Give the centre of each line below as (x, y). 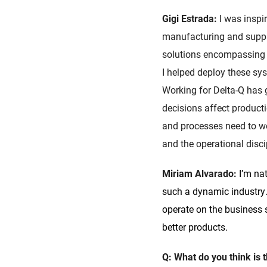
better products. (195, 227)
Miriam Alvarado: (201, 173)
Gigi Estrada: (191, 18)
